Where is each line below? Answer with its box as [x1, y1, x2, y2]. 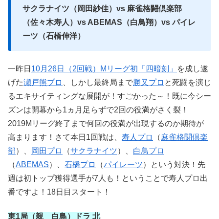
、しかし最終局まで [63, 78, 133, 87]
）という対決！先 [143, 160, 205, 169]
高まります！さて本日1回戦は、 [8, 132, 122, 141]
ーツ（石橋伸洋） [22, 32, 85, 41]
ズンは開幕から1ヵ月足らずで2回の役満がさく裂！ [8, 105, 189, 114]
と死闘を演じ [164, 78, 211, 87]
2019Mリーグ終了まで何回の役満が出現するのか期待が [8, 119, 204, 128]
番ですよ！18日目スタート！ [8, 187, 110, 196]
